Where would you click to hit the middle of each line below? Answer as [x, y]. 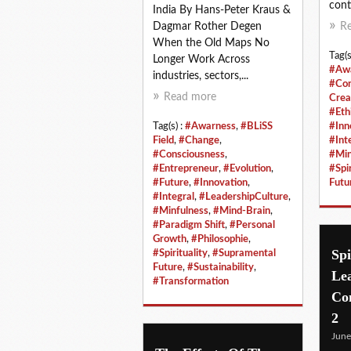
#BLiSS [257, 126]
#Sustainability [221, 267]
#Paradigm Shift [189, 224]
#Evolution [247, 168]
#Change [199, 140]
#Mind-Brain [242, 210]
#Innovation [221, 182]
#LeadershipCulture [244, 196]
